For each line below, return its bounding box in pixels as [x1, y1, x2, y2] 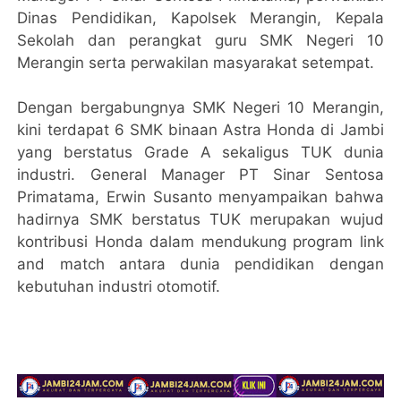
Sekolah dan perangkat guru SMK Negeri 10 [17, 31, 384, 50]
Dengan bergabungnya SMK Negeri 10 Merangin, [17, 98, 384, 117]
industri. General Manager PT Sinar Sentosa [17, 166, 384, 184]
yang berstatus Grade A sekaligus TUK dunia [17, 143, 384, 162]
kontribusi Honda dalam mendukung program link [17, 233, 384, 252]
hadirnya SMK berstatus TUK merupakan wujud [17, 210, 384, 229]
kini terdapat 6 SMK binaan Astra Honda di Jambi [17, 121, 384, 140]
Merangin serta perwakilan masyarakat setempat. [17, 54, 375, 73]
